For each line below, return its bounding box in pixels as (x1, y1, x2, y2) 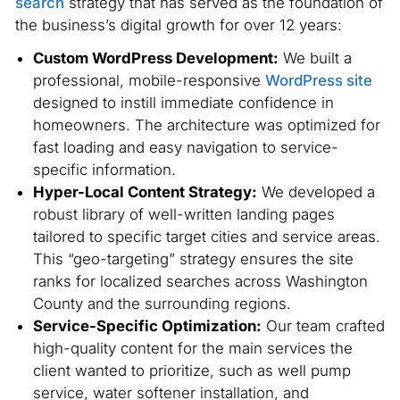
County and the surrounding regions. (32, 295, 291, 313)
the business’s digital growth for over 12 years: (14, 15, 342, 34)
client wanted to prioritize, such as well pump (32, 362, 351, 380)
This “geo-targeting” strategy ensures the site (32, 250, 354, 269)
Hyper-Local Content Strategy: (32, 183, 257, 202)
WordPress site (264, 71, 372, 90)
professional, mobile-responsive (32, 71, 265, 90)
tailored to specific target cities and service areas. (32, 228, 380, 246)
